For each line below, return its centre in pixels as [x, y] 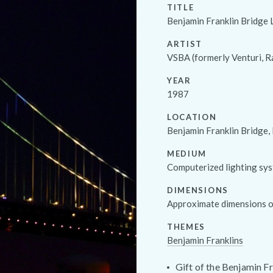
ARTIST [185, 44]
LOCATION [192, 117]
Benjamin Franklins [205, 240]
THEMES [186, 227]
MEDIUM [187, 154]
